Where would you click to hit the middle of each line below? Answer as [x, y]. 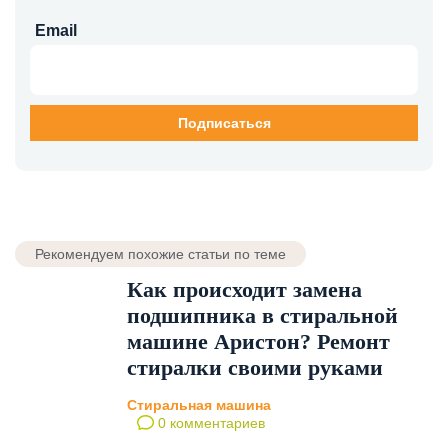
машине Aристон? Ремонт [258, 342]
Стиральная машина [199, 405]
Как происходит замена [244, 290]
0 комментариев [209, 423]
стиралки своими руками [255, 368]
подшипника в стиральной [262, 316]
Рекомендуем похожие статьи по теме [160, 254]
